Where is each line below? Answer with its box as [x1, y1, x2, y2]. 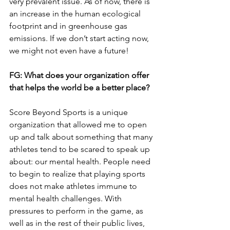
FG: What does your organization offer [9, 70, 151, 81]
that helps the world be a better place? [9, 83, 149, 93]
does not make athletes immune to [9, 181, 139, 191]
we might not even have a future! [9, 46, 129, 56]
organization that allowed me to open [9, 120, 149, 130]
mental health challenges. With [9, 194, 124, 204]
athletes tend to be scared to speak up [9, 144, 152, 155]
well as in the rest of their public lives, [9, 218, 147, 228]
